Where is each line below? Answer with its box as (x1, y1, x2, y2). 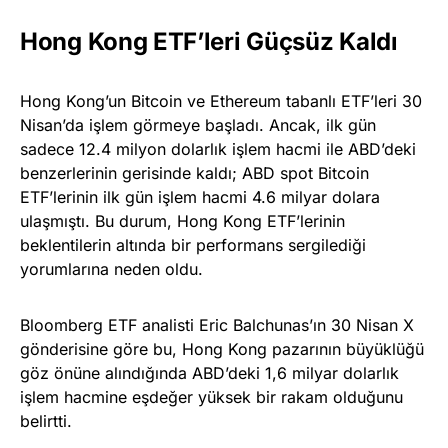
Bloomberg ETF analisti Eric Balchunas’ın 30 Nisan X (20, 314, 414, 335)
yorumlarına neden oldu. (20, 258, 203, 279)
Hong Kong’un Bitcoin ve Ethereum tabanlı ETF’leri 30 (20, 90, 422, 111)
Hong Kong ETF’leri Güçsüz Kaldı (20, 26, 398, 56)
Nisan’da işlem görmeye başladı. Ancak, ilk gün (20, 114, 376, 135)
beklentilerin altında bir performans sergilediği (20, 234, 366, 255)
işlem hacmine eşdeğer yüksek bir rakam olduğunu (20, 386, 403, 407)
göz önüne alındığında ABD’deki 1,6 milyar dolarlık (20, 362, 399, 383)
